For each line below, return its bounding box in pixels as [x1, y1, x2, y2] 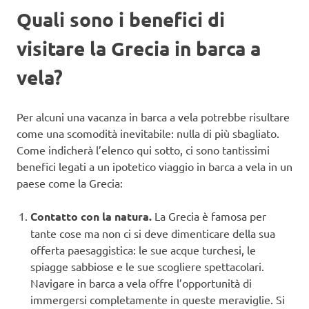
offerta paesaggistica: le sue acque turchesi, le [30, 243, 256, 257]
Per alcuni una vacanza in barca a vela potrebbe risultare [17, 110, 290, 124]
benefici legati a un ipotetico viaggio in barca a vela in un [17, 159, 292, 174]
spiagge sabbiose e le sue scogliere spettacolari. [30, 259, 264, 274]
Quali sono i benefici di [17, 7, 225, 32]
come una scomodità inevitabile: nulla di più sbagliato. [17, 126, 279, 141]
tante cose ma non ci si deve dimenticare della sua [30, 226, 275, 241]
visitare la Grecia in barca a [17, 36, 261, 61]
